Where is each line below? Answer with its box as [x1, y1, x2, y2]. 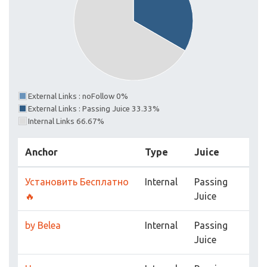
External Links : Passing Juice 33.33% [28, 104, 160, 114]
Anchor [25, 147, 58, 158]
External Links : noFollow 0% [28, 92, 128, 101]
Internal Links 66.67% [28, 117, 104, 126]
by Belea [25, 220, 61, 231]
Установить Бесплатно [25, 176, 129, 188]
